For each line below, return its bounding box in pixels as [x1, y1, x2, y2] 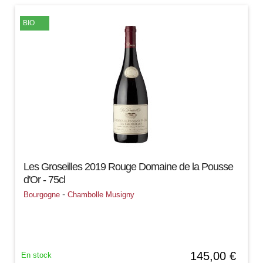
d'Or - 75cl [23, 173, 66, 186]
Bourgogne [23, 190, 60, 199]
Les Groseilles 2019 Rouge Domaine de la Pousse [23, 160, 234, 173]
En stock [21, 250, 52, 259]
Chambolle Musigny [68, 190, 135, 199]
